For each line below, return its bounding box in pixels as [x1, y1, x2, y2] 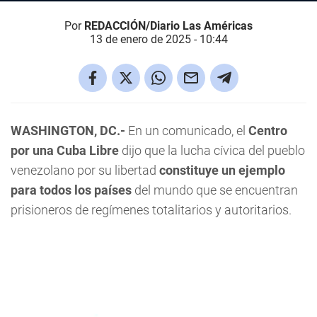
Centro [246, 123, 287, 138]
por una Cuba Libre [11, 143, 119, 158]
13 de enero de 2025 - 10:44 [89, 33, 228, 46]
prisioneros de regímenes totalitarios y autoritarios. [11, 202, 292, 217]
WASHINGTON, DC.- [11, 123, 125, 138]
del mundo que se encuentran [132, 183, 298, 197]
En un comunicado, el [125, 123, 246, 138]
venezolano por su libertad [11, 163, 159, 178]
